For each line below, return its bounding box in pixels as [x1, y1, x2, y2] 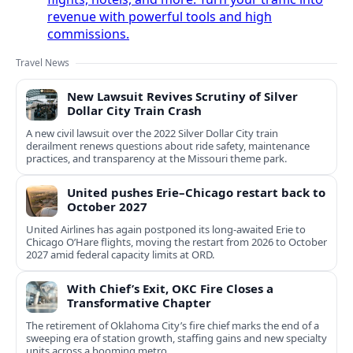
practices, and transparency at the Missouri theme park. [26, 151, 287, 166]
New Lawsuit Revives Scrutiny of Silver [67, 88, 298, 105]
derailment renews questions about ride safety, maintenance [26, 139, 310, 154]
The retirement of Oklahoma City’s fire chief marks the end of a [26, 318, 319, 333]
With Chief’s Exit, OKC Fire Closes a [67, 281, 273, 297]
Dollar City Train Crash [67, 102, 202, 119]
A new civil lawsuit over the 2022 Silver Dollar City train [26, 126, 278, 141]
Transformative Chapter [67, 295, 211, 311]
